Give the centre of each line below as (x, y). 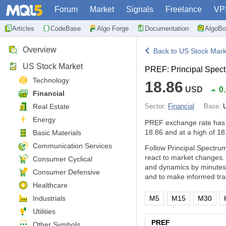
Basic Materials (57, 133)
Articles (23, 28)
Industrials (49, 198)
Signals (140, 9)
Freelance (184, 9)
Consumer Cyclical (63, 159)
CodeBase (66, 28)
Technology (51, 80)
